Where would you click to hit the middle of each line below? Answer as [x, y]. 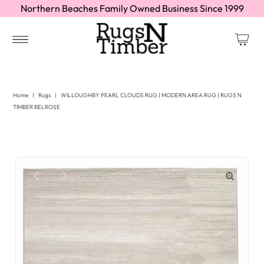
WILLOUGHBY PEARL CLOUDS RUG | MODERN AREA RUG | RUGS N [151, 95]
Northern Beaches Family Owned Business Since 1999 [132, 8]
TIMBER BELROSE [37, 107]
